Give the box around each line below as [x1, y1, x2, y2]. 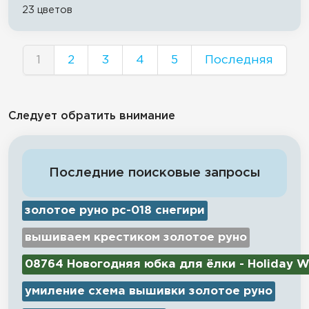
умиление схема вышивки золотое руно [25, 286, 272, 297]
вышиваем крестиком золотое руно [25, 232, 247, 243]
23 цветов [22, 5, 72, 14]
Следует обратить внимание [8, 110, 175, 121]
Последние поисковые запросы [49, 166, 260, 179]
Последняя [204, 54, 273, 66]
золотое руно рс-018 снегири [25, 205, 205, 216]
